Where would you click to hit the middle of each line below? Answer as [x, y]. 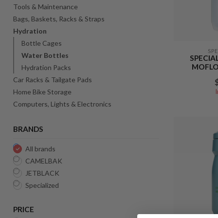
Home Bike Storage [42, 92]
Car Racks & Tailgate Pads [53, 80]
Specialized [42, 185]
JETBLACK [42, 173]
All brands [40, 149]
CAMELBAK [44, 161]
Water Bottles [45, 55]
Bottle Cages [42, 43]
